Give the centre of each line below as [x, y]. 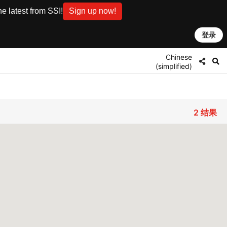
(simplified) [174, 66]
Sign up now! [92, 11]
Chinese [179, 57]
